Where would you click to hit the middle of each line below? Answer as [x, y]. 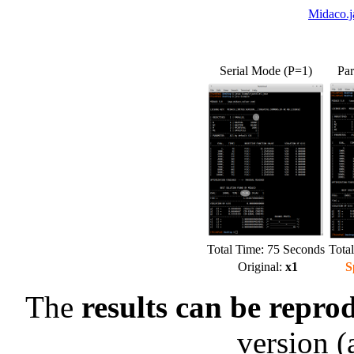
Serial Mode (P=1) [266, 71]
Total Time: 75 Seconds [266, 249]
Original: [260, 267]
